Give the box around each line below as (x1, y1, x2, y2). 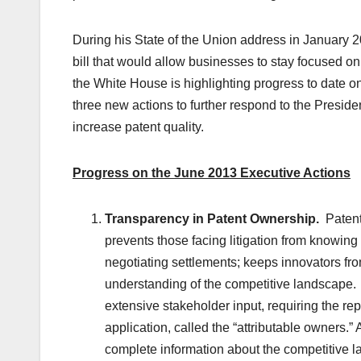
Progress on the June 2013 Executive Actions (73, 166, 351, 180)
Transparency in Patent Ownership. (105, 212, 319, 226)
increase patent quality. (73, 120, 204, 135)
